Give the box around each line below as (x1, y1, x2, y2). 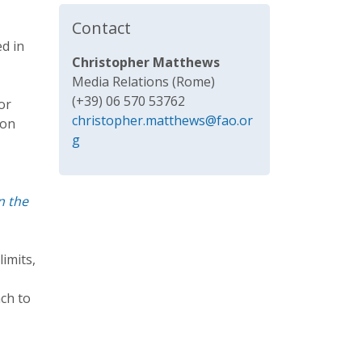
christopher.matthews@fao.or (72, 112, 253, 130)
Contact (72, 17, 131, 40)
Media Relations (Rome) (72, 73, 215, 91)
